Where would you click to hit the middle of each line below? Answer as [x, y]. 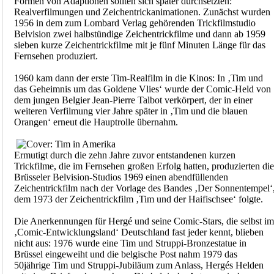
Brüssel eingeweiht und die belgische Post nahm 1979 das [125, 254]
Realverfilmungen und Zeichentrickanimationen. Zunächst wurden [142, 12]
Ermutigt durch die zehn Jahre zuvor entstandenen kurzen [124, 155]
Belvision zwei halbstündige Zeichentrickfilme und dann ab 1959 [139, 34]
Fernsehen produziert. [56, 56]
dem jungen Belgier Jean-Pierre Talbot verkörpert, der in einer [133, 100]
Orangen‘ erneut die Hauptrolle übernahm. [96, 122]
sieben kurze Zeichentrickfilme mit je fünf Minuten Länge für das [139, 45]
